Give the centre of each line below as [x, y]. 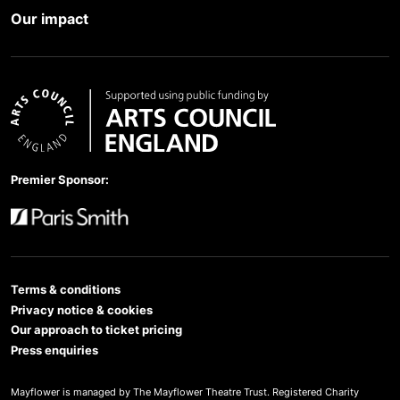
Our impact [50, 19]
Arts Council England [70, 161]
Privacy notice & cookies [82, 309]
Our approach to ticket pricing [96, 330]
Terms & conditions [66, 290]
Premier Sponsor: [60, 179]
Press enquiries [54, 350]
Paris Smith [42, 245]
